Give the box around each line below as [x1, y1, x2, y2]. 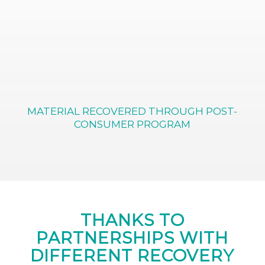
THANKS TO [80, 209, 185, 230]
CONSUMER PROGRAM [74, 118, 191, 130]
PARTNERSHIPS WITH [36, 227, 229, 248]
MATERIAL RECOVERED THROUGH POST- [27, 105, 238, 117]
